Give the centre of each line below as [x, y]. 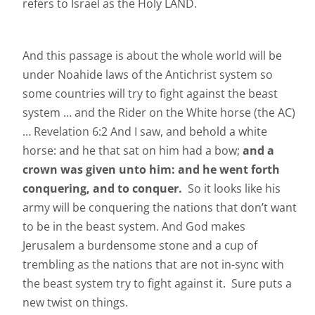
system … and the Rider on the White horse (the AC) [159, 113]
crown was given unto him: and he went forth [151, 170]
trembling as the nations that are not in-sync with [153, 265]
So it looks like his [234, 189]
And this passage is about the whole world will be [152, 56]
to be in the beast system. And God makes [134, 227]
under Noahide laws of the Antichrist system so [148, 75]
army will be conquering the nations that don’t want [160, 208]
